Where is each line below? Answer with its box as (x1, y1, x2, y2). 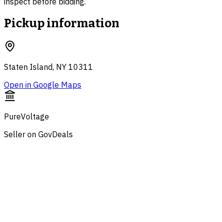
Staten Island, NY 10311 (4, 62, 93, 72)
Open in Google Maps (4, 80, 81, 90)
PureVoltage (4, 111, 49, 122)
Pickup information (4, 16, 119, 31)
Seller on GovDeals (4, 129, 73, 140)
